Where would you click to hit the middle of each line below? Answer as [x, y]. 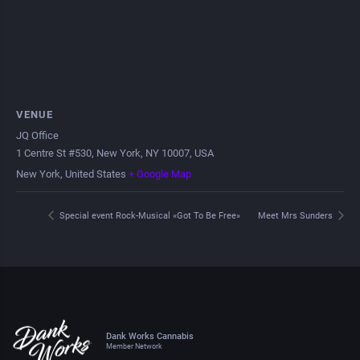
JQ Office [37, 135]
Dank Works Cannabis [150, 335]
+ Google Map [160, 174]
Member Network [134, 346]
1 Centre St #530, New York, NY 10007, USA [115, 153]
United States [96, 174]
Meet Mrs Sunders [297, 215]
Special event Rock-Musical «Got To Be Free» [149, 215]
